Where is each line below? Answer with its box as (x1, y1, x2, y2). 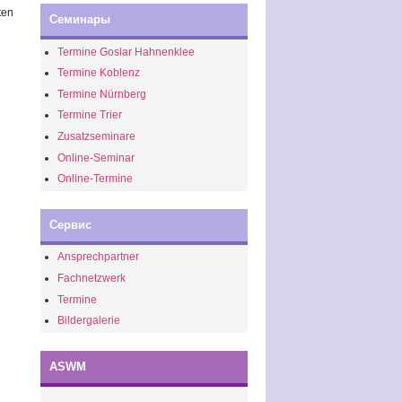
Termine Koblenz (57, 66, 141, 80)
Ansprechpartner (57, 250, 140, 264)
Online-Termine (57, 172, 134, 186)
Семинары (49, 12, 111, 26)
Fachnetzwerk (57, 271, 127, 284)
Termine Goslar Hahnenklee (57, 45, 196, 58)
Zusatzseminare (57, 129, 136, 143)
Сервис (49, 217, 92, 232)
